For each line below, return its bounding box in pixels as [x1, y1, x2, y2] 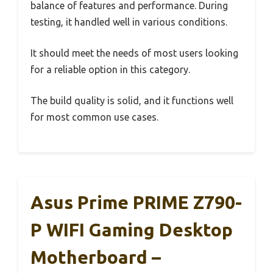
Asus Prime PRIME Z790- [30, 191, 242, 213]
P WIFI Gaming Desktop [30, 219, 233, 240]
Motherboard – [30, 246, 161, 268]
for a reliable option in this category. [30, 63, 190, 75]
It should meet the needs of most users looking [30, 47, 238, 58]
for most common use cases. [30, 111, 158, 122]
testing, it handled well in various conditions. [30, 16, 227, 27]
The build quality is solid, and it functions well [30, 94, 233, 106]
